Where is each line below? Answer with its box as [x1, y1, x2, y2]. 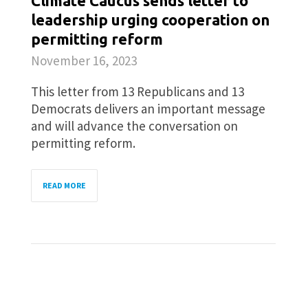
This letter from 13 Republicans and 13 [31, 83, 244, 100]
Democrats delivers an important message [31, 100, 265, 117]
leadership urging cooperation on [31, 11, 269, 28]
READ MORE [43, 180, 86, 190]
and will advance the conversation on [31, 118, 238, 134]
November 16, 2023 [31, 52, 137, 69]
